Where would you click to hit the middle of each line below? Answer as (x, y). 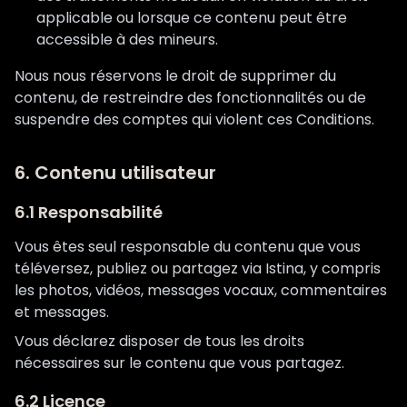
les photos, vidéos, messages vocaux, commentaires (201, 290)
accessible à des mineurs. (127, 40)
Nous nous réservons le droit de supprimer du (175, 76)
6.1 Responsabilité (89, 212)
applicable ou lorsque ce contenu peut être (192, 18)
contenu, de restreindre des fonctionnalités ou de (190, 98)
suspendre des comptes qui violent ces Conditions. (194, 119)
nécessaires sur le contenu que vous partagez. (179, 363)
